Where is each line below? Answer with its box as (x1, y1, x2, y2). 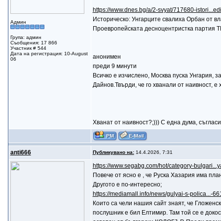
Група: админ (10, 35, 41, 40)
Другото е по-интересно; (92, 181, 162, 188)
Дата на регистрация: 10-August (10, 51, 88, 56)
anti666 (10, 149, 31, 156)
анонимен (92, 53, 121, 60)
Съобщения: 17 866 (10, 40, 57, 45)
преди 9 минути (92, 63, 137, 70)
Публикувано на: (92, 149, 134, 155)
